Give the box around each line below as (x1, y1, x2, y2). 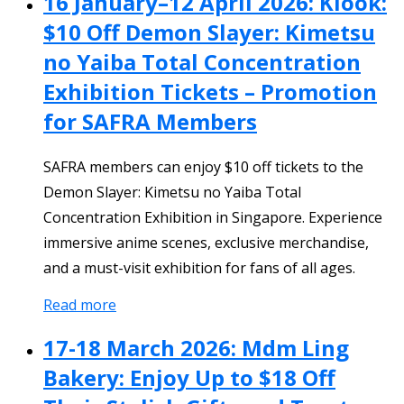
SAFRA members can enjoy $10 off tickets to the (43, 156, 363, 177)
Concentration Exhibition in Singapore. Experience (43, 207, 382, 227)
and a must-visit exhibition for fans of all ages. (43, 257, 355, 278)
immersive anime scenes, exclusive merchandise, (43, 232, 369, 252)
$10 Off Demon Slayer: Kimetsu (43, 16, 375, 47)
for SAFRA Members (43, 106, 257, 136)
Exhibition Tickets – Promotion (43, 76, 377, 106)
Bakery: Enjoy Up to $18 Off (43, 362, 335, 392)
